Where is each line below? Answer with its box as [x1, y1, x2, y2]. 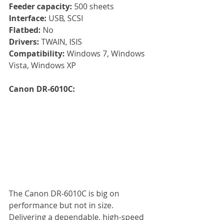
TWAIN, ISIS [41, 36, 82, 47]
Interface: [9, 12, 47, 24]
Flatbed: [9, 24, 43, 35]
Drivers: [9, 36, 41, 47]
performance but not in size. [9, 200, 115, 211]
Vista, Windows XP [9, 59, 76, 71]
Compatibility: [9, 48, 67, 59]
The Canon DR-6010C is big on [9, 188, 121, 199]
